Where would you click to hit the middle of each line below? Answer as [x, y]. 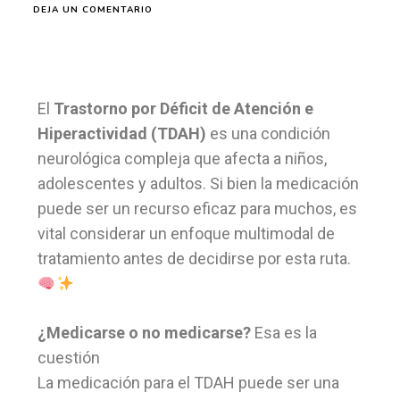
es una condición [268, 134]
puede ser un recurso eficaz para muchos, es [197, 209]
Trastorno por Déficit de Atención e [183, 109]
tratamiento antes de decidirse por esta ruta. [194, 259]
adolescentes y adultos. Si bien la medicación [198, 184]
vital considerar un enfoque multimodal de [186, 234]
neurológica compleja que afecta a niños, [182, 159]
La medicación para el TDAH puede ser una [188, 383]
